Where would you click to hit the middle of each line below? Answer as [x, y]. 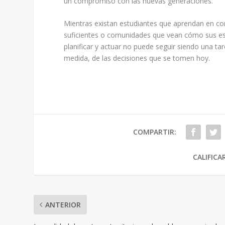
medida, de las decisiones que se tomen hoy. [137, 58]
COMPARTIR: [154, 132]
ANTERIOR [63, 205]
